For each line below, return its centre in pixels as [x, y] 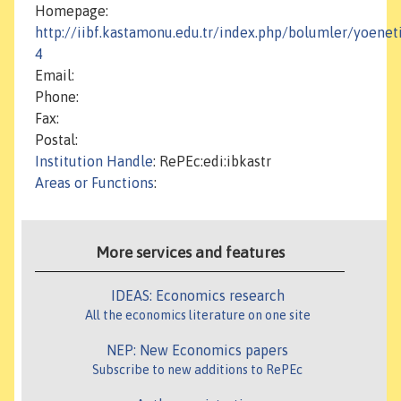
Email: [55, 76]
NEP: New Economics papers [197, 350]
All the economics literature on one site [197, 316]
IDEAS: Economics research [197, 296]
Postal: [56, 140]
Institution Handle [94, 162]
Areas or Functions [94, 183]
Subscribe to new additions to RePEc [197, 370]
